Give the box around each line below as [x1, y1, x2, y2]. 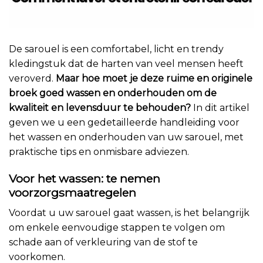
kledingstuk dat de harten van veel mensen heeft [9, 58, 244, 70]
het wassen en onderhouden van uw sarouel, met [9, 131, 244, 143]
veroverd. [9, 73, 56, 85]
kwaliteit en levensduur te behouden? [9, 102, 191, 114]
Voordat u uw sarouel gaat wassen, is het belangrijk [9, 207, 249, 218]
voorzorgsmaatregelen [9, 186, 136, 200]
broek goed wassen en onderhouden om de [9, 87, 217, 99]
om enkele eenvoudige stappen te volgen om [9, 221, 225, 233]
